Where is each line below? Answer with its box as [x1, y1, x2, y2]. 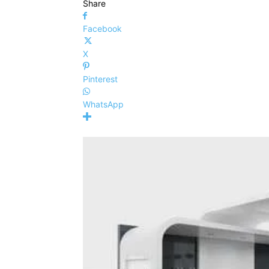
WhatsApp [83, 98, 124, 109]
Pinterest [83, 73, 118, 84]
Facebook [83, 23, 122, 34]
